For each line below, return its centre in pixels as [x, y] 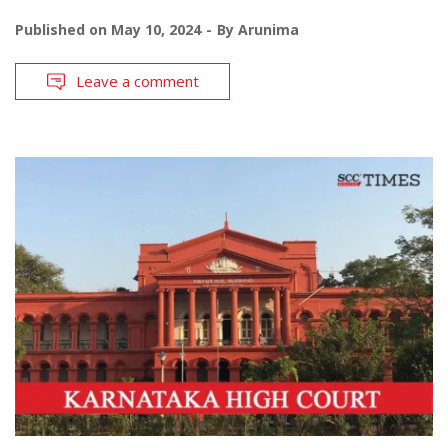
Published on [63, 30]
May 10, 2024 [156, 30]
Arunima [268, 30]
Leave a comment [137, 81]
